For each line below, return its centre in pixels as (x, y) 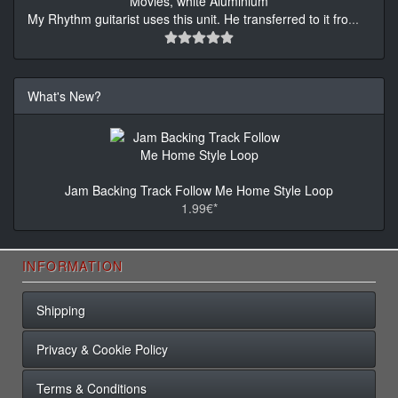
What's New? (64, 96)
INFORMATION (73, 265)
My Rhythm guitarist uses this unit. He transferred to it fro (188, 18)
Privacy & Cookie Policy (102, 349)
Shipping (61, 310)
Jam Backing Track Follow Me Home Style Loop (199, 190)
